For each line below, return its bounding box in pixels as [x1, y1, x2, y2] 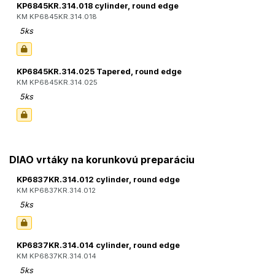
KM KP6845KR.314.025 [17, 78, 98, 87]
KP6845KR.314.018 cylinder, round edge [17, 1, 179, 11]
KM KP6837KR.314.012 [17, 186, 96, 195]
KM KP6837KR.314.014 [17, 252, 96, 261]
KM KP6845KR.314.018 [17, 12, 97, 21]
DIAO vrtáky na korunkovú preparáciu [9, 153, 195, 166]
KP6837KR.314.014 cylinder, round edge [17, 241, 180, 250]
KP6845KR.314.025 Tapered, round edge [17, 67, 182, 77]
